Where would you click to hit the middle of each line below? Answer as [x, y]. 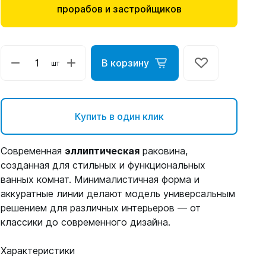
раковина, [164, 151]
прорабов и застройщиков [119, 9]
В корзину [126, 63]
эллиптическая [102, 151]
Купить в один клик [119, 116]
